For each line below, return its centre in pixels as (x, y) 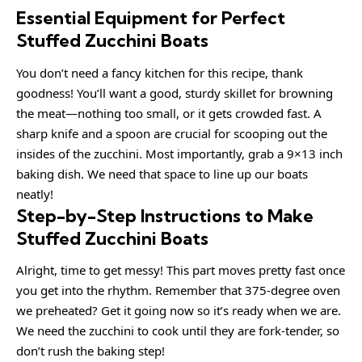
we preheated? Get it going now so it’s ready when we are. (179, 311)
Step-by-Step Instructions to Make (165, 215)
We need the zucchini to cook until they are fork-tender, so (178, 331)
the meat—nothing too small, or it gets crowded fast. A (169, 113)
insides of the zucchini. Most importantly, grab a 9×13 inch (179, 153)
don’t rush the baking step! (90, 351)
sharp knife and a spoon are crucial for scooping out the (172, 133)
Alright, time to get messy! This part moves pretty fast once (181, 270)
